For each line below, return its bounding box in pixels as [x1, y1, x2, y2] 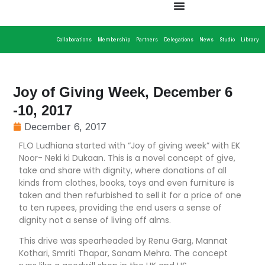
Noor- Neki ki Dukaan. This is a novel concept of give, [19, 152, 236, 164]
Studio [219, 37, 235, 43]
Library [241, 37, 259, 43]
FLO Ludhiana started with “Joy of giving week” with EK [19, 140, 241, 151]
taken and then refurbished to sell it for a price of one [19, 189, 242, 201]
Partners [136, 37, 158, 43]
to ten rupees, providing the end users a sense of [19, 202, 222, 214]
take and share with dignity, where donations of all [19, 164, 227, 176]
